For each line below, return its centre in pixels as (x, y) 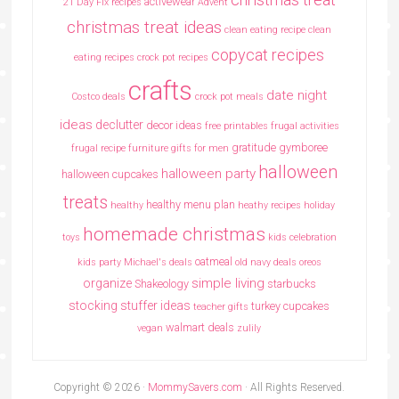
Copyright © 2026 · (101, 388)
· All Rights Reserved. (294, 388)
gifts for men (199, 149)
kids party (99, 263)
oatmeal (213, 262)
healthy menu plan (191, 205)
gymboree (303, 148)
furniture (148, 149)
